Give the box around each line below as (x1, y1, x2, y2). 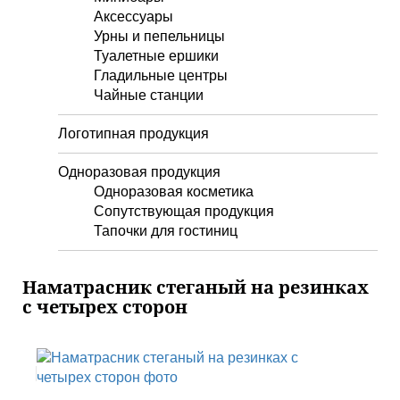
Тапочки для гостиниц (94, 223, 237, 238)
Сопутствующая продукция (94, 204, 274, 219)
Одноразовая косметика (94, 184, 254, 199)
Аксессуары (94, 9, 173, 24)
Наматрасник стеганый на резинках (22, 275, 369, 299)
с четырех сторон (22, 295, 187, 319)
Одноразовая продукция (58, 164, 221, 179)
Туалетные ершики (94, 48, 219, 63)
